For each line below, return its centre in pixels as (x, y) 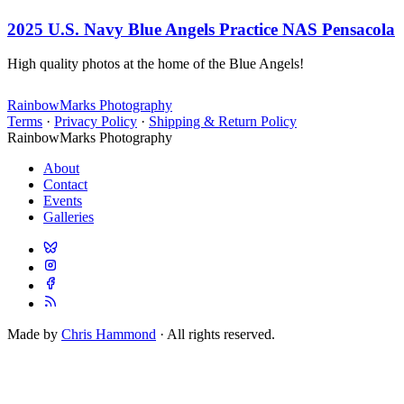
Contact (65, 185)
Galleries (69, 217)
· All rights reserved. (216, 335)
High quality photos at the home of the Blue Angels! (156, 64)
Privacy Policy (96, 122)
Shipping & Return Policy (223, 122)
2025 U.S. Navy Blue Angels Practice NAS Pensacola (201, 29)
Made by (34, 335)
